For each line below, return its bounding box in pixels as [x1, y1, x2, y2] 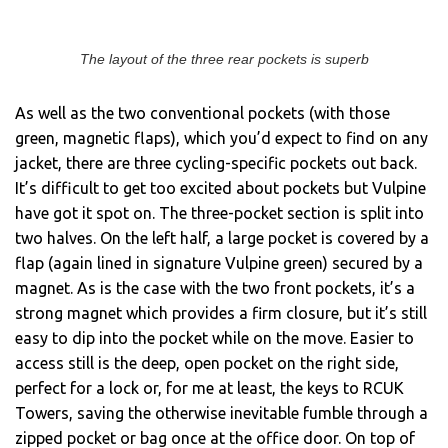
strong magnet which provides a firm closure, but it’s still [15, 304, 427, 323]
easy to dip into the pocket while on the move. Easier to [15, 329, 414, 348]
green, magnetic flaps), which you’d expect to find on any [15, 129, 428, 148]
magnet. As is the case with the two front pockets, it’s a [15, 279, 415, 298]
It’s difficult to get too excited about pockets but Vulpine [15, 179, 426, 198]
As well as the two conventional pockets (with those [15, 104, 390, 123]
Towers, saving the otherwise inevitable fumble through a [15, 404, 428, 423]
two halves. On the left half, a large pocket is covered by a [15, 229, 429, 248]
